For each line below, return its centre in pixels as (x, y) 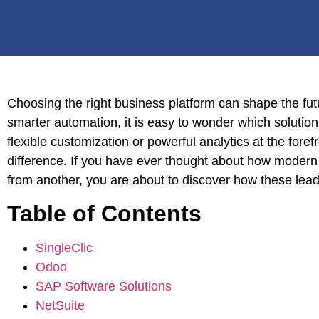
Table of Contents (104, 214)
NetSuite (60, 306)
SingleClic (64, 248)
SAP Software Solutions (104, 287)
